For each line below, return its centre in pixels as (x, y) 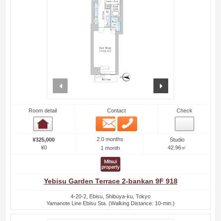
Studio (177, 139)
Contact (116, 110)
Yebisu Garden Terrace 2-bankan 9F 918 (110, 181)
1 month (110, 148)
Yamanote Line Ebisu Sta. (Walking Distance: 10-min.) (110, 203)
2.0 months (110, 139)
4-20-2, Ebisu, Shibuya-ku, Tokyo (110, 196)
